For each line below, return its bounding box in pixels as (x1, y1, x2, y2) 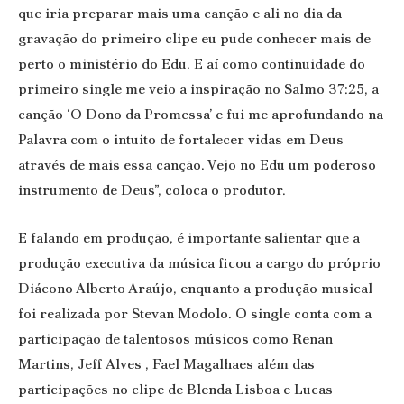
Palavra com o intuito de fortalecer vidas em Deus (18, 130, 344, 150)
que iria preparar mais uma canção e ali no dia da (18, 4, 342, 23)
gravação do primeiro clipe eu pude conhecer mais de (18, 29, 371, 49)
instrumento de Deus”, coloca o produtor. (18, 180, 286, 200)
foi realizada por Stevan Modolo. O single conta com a (18, 303, 372, 323)
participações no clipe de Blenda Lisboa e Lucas (18, 379, 333, 399)
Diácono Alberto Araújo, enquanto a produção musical (18, 278, 372, 298)
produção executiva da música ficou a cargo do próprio (18, 252, 381, 272)
